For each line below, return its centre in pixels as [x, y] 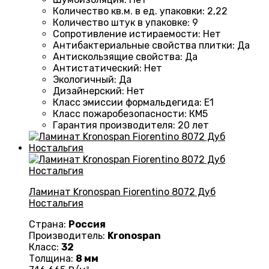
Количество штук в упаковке [120, 23]
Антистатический [96, 68]
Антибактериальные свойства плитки [143, 46]
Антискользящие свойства [116, 57]
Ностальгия [56, 204]
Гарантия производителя [113, 125]
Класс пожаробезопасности [119, 114]
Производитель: [68, 236]
